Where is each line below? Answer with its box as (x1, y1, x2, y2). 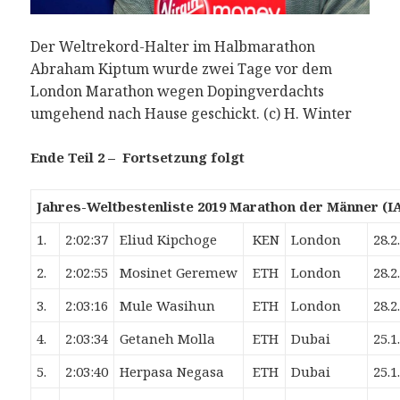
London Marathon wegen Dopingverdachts (30, 81, 325, 102)
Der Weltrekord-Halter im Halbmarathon (30, 37, 316, 57)
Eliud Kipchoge (120, 230, 218, 249)
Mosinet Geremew (120, 263, 238, 282)
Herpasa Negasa (120, 362, 225, 381)
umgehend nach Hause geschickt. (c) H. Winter (30, 104, 353, 124)
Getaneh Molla (120, 329, 216, 348)
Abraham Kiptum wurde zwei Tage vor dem (30, 59, 333, 79)
